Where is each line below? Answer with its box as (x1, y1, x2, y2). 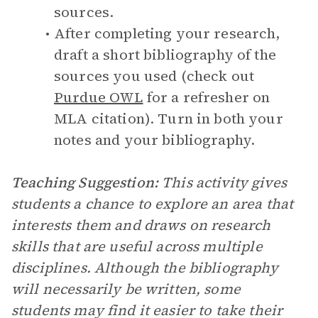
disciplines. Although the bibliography (11, 258, 278, 278)
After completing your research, (54, 23, 280, 43)
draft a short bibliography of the (54, 45, 276, 65)
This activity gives (158, 172, 287, 192)
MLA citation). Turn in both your (54, 109, 283, 128)
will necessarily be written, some (11, 279, 241, 299)
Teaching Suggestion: (11, 172, 158, 192)
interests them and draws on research (11, 215, 271, 235)
